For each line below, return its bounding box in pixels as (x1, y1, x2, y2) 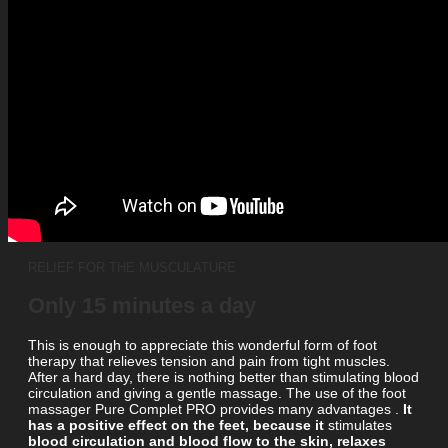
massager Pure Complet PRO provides (28, 400, 278, 417)
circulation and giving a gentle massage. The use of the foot (28, 384, 406, 401)
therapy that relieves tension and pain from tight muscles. (28, 352, 390, 369)
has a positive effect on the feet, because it (28, 416, 324, 433)
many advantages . (278, 400, 403, 417)
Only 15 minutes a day (28, 292, 256, 318)
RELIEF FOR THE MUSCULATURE (28, 259, 236, 275)
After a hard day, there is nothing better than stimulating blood (28, 368, 419, 385)
